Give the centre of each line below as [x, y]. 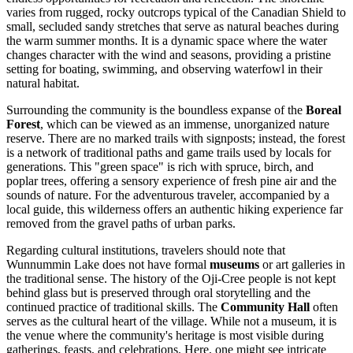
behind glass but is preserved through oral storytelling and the [158, 293]
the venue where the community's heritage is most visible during [165, 336]
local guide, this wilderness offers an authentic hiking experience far [175, 210]
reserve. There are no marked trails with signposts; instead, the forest [176, 139]
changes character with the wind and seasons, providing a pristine [169, 55]
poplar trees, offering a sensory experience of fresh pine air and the [171, 181]
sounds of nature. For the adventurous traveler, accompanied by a [168, 195]
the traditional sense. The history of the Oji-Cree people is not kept [171, 279]
